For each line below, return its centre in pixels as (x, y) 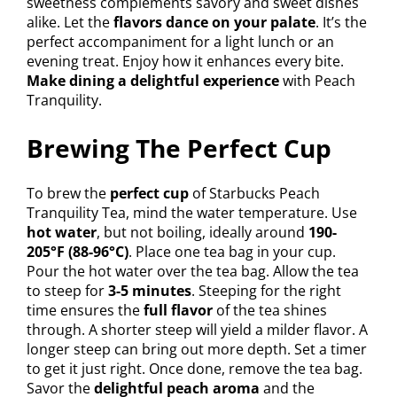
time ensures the (85, 311)
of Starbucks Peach (254, 194)
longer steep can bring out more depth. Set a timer (197, 350)
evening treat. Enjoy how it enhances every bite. (185, 62)
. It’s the (341, 23)
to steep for (67, 291)
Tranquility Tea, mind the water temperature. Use (192, 213)
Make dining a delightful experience (153, 81)
